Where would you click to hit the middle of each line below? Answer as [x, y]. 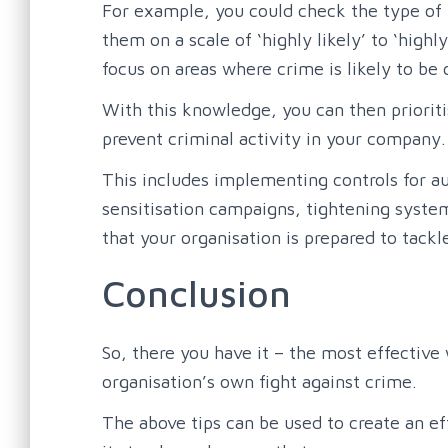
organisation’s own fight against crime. [259, 381]
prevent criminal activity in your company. [274, 138]
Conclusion [196, 292]
